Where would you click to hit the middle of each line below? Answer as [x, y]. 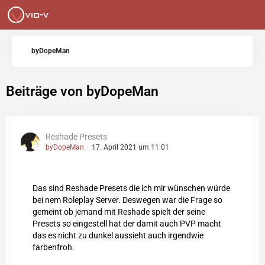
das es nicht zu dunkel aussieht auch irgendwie [118, 235]
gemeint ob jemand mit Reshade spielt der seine [119, 212]
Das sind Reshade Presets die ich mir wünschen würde [131, 188]
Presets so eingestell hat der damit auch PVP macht [127, 224]
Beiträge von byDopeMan [82, 91]
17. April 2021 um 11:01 [130, 147]
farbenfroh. [54, 247]
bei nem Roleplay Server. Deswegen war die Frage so [127, 200]
